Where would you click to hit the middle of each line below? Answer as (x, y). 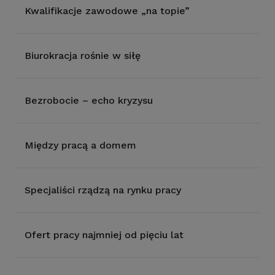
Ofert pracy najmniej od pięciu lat (104, 235)
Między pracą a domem (80, 145)
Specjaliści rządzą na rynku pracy (103, 190)
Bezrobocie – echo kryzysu (89, 100)
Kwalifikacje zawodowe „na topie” (107, 11)
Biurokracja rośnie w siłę (83, 56)
